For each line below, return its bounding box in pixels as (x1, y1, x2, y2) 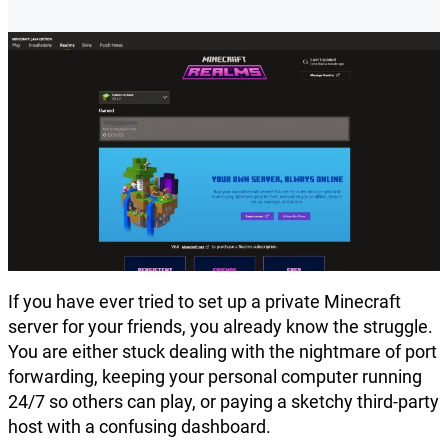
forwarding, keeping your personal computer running (8, 366, 422, 388)
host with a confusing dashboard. (8, 416, 271, 438)
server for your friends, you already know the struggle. (8, 316, 433, 338)
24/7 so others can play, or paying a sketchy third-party (8, 391, 439, 413)
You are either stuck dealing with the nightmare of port (8, 341, 437, 363)
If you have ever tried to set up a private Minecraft (8, 291, 401, 313)
